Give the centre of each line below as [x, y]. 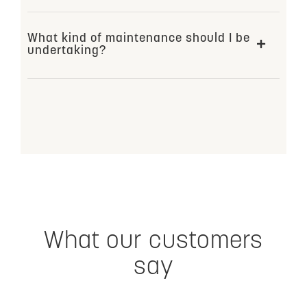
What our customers [153, 242]
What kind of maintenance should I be [139, 39]
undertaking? [67, 51]
